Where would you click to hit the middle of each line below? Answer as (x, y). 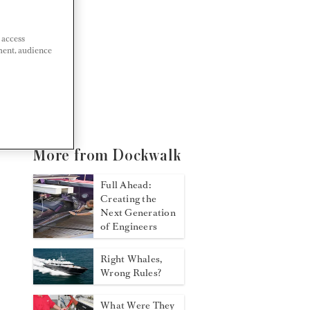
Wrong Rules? (131, 273)
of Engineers (129, 227)
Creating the (129, 199)
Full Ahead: (126, 185)
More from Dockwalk (107, 156)
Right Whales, (131, 259)
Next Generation (138, 213)
